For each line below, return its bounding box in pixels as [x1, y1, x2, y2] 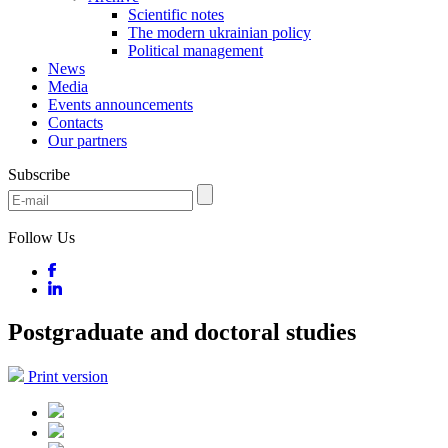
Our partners [48, 132, 127, 149]
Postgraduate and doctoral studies [8, 318, 356, 345]
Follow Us [8, 229, 75, 246]
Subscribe [8, 166, 70, 183]
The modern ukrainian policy [128, 24, 311, 41]
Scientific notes [128, 6, 224, 23]
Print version [24, 367, 108, 385]
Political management [128, 42, 263, 59]
